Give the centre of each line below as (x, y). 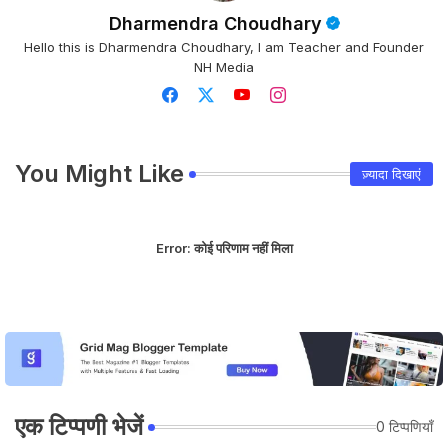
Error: (173, 247)
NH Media (224, 66)
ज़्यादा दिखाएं (391, 173)
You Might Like (99, 173)
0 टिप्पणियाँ (404, 427)
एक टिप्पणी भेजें (79, 426)
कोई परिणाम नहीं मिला (241, 247)
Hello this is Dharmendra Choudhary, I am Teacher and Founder (224, 46)
